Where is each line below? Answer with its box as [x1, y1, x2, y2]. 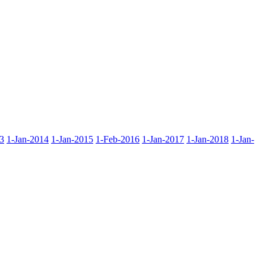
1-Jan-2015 [51, 134, 93, 144]
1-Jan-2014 [7, 134, 49, 144]
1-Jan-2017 [142, 134, 184, 144]
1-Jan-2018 [186, 134, 229, 144]
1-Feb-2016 [96, 134, 140, 144]
